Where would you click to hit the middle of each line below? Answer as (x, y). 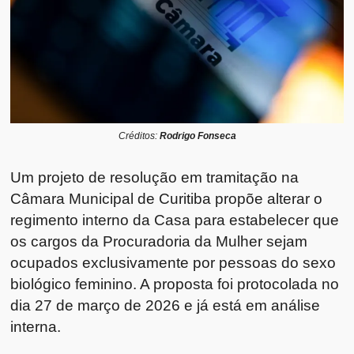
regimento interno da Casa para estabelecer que (175, 220)
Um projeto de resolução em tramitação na (155, 177)
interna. (36, 327)
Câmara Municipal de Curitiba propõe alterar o (167, 199)
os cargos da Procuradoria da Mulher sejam (159, 241)
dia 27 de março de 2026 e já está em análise (166, 305)
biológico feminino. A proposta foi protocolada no (175, 284)
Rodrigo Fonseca (198, 136)
